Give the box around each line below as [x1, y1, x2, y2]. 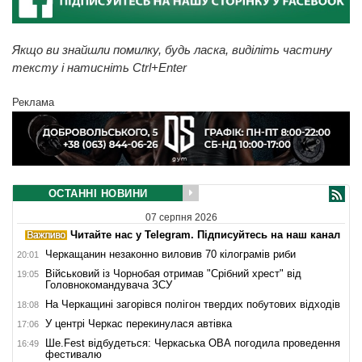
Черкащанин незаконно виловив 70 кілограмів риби [45, 247, 296, 260]
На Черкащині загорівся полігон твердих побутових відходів [45, 297, 340, 310]
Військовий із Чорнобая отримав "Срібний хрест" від [45, 267, 301, 280]
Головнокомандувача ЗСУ [45, 278, 172, 291]
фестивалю [45, 347, 102, 360]
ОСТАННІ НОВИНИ [48, 187, 148, 200]
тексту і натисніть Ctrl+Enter [12, 60, 187, 74]
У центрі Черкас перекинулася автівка [45, 317, 232, 330]
